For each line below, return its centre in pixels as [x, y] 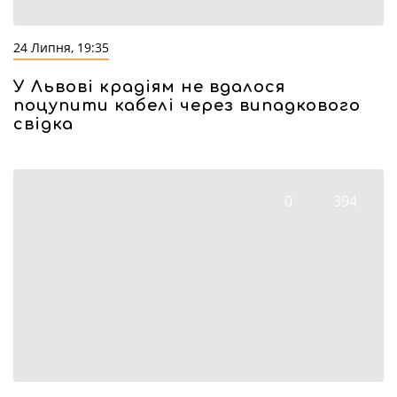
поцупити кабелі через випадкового [187, 105]
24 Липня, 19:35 [61, 47]
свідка [43, 124]
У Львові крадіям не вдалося [149, 87]
